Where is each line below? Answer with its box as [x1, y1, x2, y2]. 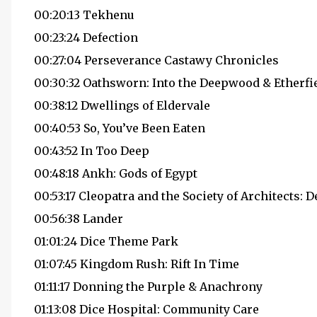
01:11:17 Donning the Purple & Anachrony [34, 279, 263, 294]
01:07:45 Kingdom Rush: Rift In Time [34, 257, 239, 271]
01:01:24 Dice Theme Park [34, 234, 178, 248]
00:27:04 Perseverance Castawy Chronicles [34, 53, 279, 67]
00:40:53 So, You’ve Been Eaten [34, 121, 205, 135]
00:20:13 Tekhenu [34, 8, 134, 22]
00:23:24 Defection [34, 30, 138, 45]
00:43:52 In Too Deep [34, 144, 149, 158]
